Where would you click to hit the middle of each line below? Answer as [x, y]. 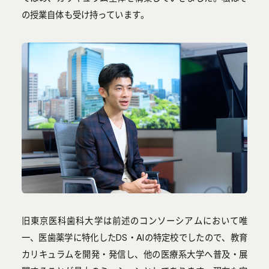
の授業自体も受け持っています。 [85, 15]
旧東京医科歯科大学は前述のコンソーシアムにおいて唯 [134, 221]
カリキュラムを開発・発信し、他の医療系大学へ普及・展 [134, 254]
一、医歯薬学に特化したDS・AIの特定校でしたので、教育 [134, 237]
